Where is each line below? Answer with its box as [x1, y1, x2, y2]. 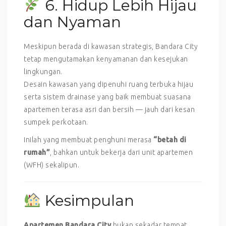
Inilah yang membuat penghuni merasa [24, 136, 153, 144]
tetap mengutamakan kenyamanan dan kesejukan [24, 55, 188, 64]
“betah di [153, 136, 187, 144]
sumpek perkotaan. [24, 118, 88, 127]
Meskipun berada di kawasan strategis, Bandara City [24, 42, 198, 51]
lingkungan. [24, 68, 63, 76]
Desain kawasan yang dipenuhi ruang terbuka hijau [24, 80, 193, 89]
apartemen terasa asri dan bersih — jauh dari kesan [24, 105, 195, 114]
